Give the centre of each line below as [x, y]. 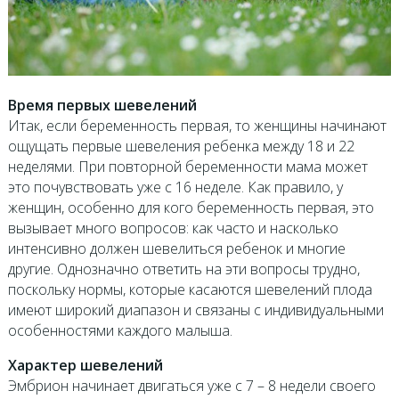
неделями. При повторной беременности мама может [187, 167]
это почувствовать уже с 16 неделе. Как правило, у [175, 187]
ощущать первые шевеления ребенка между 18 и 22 [181, 147]
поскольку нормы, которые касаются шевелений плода [190, 290]
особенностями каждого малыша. [120, 331]
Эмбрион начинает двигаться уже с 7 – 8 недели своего [191, 386]
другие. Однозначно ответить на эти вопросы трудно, [183, 269]
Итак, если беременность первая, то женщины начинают [197, 126]
